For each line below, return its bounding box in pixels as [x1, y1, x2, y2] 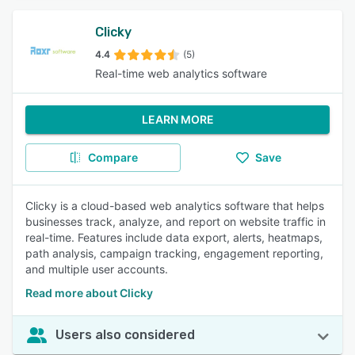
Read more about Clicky [25, 286, 153, 300]
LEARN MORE [141, 113, 214, 126]
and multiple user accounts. [25, 262, 168, 276]
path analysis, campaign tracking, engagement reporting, [25, 246, 323, 260]
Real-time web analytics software [95, 67, 267, 80]
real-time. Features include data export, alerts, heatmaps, [25, 231, 323, 244]
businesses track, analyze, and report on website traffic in [25, 215, 326, 228]
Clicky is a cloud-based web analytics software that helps [25, 199, 324, 212]
